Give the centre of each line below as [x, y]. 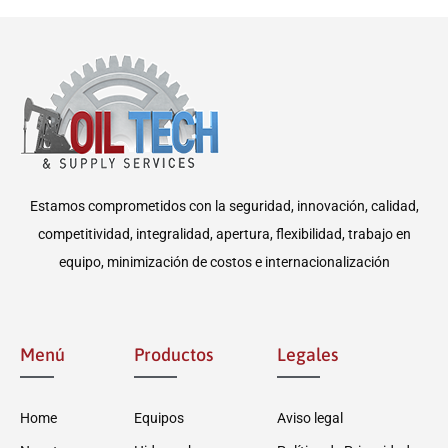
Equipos [159, 418]
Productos [174, 355]
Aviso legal [310, 418]
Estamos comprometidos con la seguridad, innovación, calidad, [224, 206]
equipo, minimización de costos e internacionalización [224, 262]
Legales [308, 355]
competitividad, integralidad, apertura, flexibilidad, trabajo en [224, 234]
